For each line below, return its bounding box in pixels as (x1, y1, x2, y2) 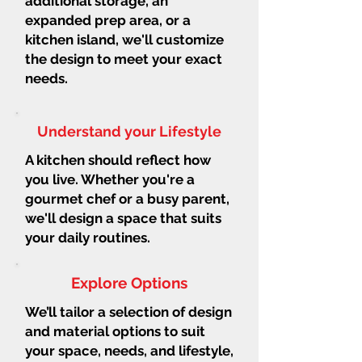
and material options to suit (25, 322, 205, 339)
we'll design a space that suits (25, 209, 221, 226)
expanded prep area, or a (25, 11, 191, 28)
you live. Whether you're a (25, 170, 195, 187)
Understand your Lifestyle (37, 122, 221, 140)
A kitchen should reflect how (25, 151, 211, 168)
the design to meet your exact (25, 50, 222, 67)
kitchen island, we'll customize (25, 31, 224, 48)
